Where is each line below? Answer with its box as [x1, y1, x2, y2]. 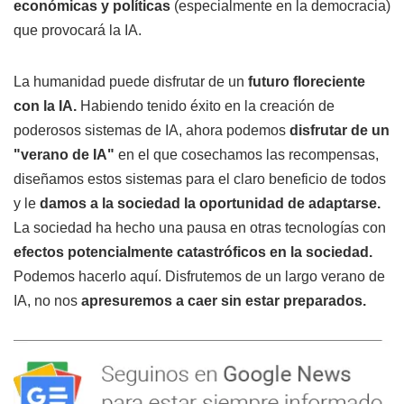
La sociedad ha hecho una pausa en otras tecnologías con [14, 219, 386, 235]
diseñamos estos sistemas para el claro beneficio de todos [14, 170, 386, 187]
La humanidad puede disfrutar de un [14, 73, 244, 89]
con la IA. [14, 97, 77, 114]
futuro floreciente [244, 73, 365, 89]
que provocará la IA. [14, 22, 142, 38]
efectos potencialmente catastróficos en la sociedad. [14, 243, 372, 260]
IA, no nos [14, 292, 78, 308]
